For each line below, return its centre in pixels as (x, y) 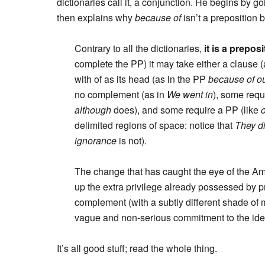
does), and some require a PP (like (186, 110)
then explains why (96, 17)
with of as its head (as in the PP (141, 79)
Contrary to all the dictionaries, (139, 48)
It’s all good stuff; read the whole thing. (137, 248)
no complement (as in (121, 94)
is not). (132, 140)
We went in (190, 94)
